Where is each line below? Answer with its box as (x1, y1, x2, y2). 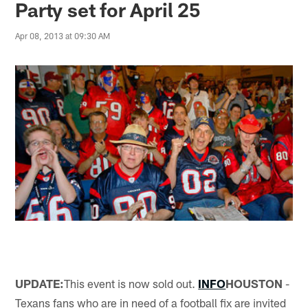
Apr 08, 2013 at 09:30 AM (15, 31, 111, 41)
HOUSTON (225, 276, 283, 290)
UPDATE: (15, 276, 65, 290)
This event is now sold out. (64, 276, 199, 290)
